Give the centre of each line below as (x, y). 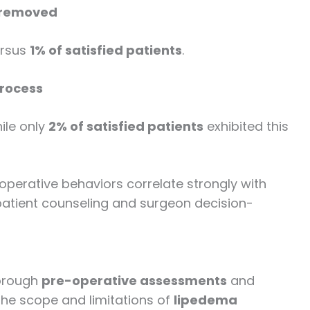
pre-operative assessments (134, 281)
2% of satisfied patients (126, 126)
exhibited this (246, 126)
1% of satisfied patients (106, 50)
